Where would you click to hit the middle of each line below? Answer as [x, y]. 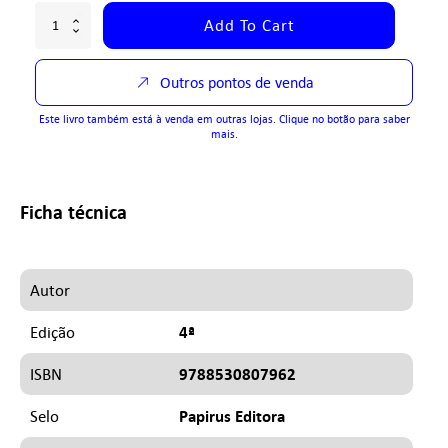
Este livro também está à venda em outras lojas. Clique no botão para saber [224, 118]
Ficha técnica [73, 212]
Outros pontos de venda [236, 82]
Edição [52, 331]
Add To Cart [249, 24]
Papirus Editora [232, 415]
